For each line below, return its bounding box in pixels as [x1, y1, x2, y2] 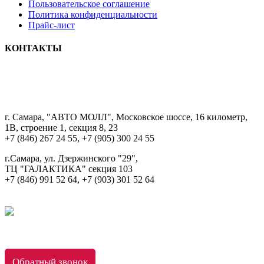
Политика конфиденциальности [28, 9, 157, 19]
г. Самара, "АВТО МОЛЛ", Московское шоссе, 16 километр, [5, 112, 247, 123]
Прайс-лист [28, 19, 75, 30]
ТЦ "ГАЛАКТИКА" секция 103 [5, 164, 133, 174]
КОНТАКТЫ [5, 42, 62, 53]
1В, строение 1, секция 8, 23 [5, 123, 118, 133]
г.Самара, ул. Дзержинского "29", [5, 153, 138, 164]
